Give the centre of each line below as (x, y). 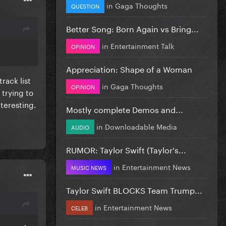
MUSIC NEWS (89, 167)
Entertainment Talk (142, 45)
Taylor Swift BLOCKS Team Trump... (134, 189)
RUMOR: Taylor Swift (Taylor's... (126, 149)
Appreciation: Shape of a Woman (129, 68)
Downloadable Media (141, 126)
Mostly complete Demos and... (125, 108)
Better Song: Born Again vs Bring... (132, 28)
